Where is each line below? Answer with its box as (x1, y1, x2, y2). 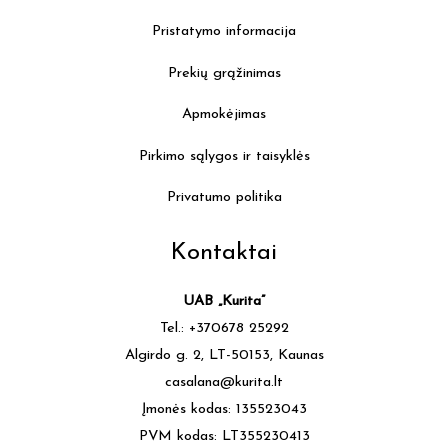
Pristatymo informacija (152, 24, 296, 40)
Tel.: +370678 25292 (159, 320, 289, 336)
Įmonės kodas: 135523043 (141, 401, 307, 417)
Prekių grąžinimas (167, 65, 281, 81)
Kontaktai (171, 240, 277, 265)
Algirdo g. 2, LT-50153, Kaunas (124, 347, 324, 363)
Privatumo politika (166, 190, 282, 206)
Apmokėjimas (182, 107, 266, 123)
